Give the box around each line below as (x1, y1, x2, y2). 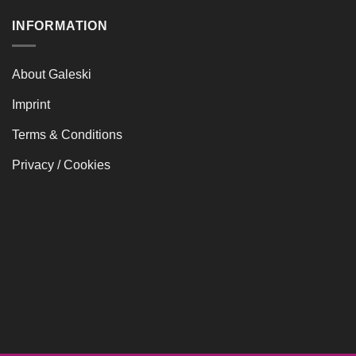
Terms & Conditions (12, 127, 122, 141)
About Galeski (12, 67, 91, 81)
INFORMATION (12, 19, 108, 33)
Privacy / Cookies (12, 157, 110, 172)
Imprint (12, 97, 50, 111)
